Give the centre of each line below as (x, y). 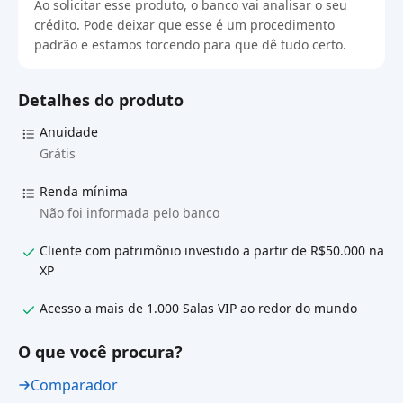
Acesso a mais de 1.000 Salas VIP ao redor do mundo (198, 308)
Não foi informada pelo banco (130, 212)
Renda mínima (84, 191)
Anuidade (69, 131)
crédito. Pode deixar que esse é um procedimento (184, 24)
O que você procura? (100, 351)
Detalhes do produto (101, 99)
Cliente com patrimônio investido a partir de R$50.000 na (212, 250)
